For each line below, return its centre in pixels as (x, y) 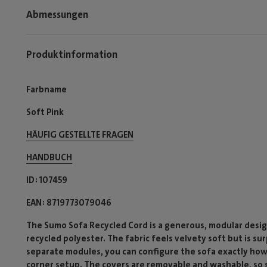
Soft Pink (45, 112)
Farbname (46, 89)
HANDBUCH (49, 157)
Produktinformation (72, 54)
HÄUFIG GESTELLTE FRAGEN (80, 135)
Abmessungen (57, 14)
